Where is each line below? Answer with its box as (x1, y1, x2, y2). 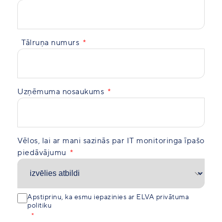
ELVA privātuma (136, 193, 189, 202)
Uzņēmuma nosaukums (17, 87, 104, 97)
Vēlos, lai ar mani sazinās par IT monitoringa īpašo (17, 136, 205, 146)
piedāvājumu (17, 148, 66, 158)
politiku (27, 201, 52, 210)
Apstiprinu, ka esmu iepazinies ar (27, 193, 136, 202)
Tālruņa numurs (21, 38, 79, 48)
